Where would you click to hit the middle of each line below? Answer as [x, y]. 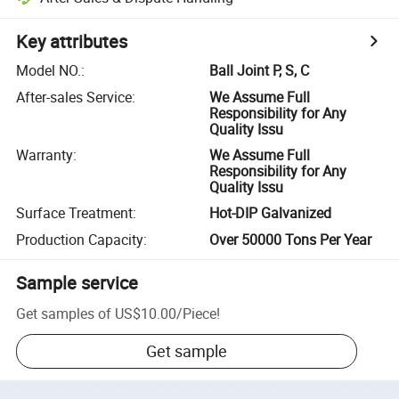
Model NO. [49, 71]
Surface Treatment [75, 213]
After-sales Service [74, 97]
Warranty [45, 155]
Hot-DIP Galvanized [271, 213]
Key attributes [72, 42]
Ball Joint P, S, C [260, 71]
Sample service [77, 282]
